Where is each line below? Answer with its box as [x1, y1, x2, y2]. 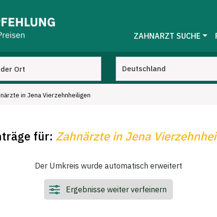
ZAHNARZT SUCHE [133, 31, 201, 41]
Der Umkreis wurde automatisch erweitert [35, 161, 182, 171]
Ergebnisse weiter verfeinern [66, 185, 167, 195]
